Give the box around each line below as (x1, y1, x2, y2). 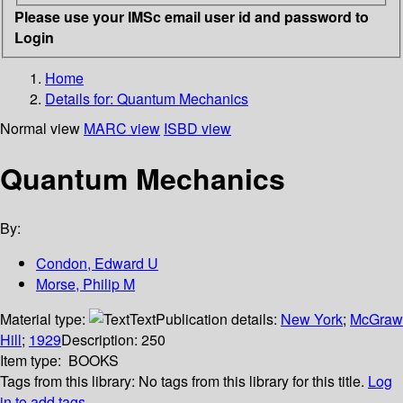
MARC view (84, 117, 160, 139)
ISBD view (164, 117, 231, 139)
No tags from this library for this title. (139, 371, 364, 392)
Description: (61, 329, 141, 351)
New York (281, 309, 343, 330)
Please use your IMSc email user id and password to (14, 5, 369, 27)
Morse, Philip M (36, 273, 135, 295)
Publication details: (156, 309, 281, 330)
